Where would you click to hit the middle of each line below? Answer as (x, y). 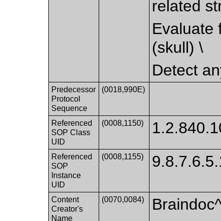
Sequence (70, 108)
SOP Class (71, 132)
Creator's (67, 209)
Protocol (66, 99)
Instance (66, 175)
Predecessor (74, 89)
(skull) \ (178, 47)
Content (65, 199)
